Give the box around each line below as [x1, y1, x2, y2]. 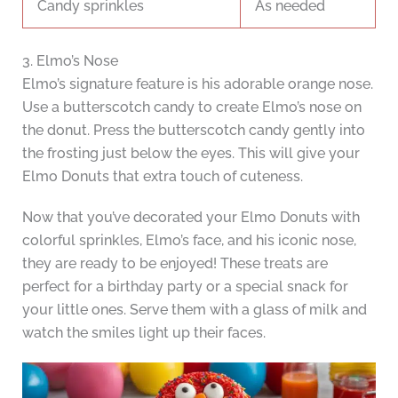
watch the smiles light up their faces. [21, 324, 266, 342]
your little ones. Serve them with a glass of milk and [21, 301, 367, 319]
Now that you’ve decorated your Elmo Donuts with [21, 209, 360, 227]
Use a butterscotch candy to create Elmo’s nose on [21, 99, 362, 116]
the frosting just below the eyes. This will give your [21, 145, 360, 163]
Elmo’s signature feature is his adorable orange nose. [21, 76, 373, 93]
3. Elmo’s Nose [21, 52, 118, 70]
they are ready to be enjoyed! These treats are [21, 255, 328, 273]
